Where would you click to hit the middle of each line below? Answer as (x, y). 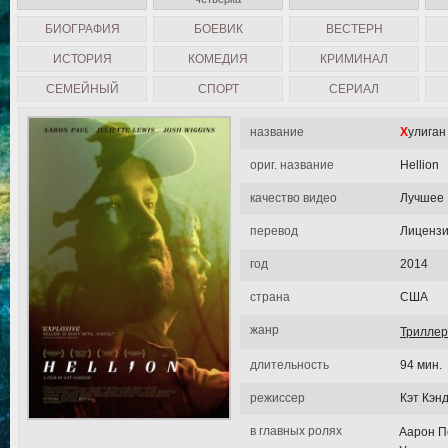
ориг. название (292, 165)
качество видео (293, 198)
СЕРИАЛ (354, 89)
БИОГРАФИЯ (82, 29)
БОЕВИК (218, 29)
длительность (289, 365)
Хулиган (427, 132)
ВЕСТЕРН (354, 29)
